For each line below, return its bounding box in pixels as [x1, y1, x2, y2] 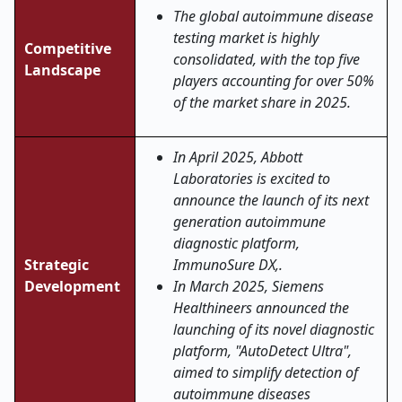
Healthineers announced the [173, 298, 349, 318]
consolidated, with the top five [173, 49, 360, 69]
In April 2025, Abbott [173, 147, 302, 167]
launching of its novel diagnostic [173, 319, 374, 339]
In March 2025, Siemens [173, 276, 324, 296]
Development [24, 276, 120, 296]
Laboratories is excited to [173, 169, 330, 188]
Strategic [24, 255, 89, 275]
